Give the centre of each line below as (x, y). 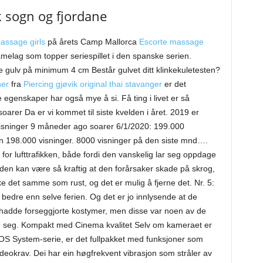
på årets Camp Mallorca (92, 42)
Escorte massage (171, 42)
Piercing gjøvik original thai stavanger (92, 84)
